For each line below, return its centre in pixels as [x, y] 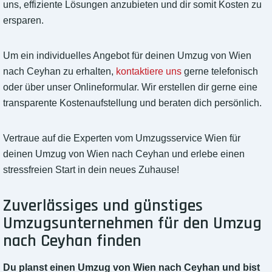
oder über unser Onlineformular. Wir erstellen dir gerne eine [130, 87]
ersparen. [23, 21]
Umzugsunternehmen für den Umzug [132, 224]
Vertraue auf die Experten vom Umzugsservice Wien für [122, 138]
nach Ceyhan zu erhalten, [59, 72]
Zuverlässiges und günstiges [103, 206]
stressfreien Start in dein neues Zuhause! [91, 170]
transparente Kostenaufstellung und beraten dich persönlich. [132, 103]
